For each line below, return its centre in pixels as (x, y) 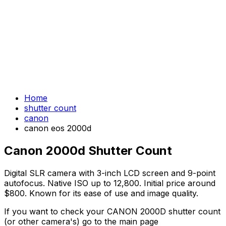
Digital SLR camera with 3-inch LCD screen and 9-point (110, 173)
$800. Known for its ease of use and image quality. (101, 193)
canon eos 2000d (58, 128)
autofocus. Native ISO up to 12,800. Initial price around (110, 183)
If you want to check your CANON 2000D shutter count (112, 211)
